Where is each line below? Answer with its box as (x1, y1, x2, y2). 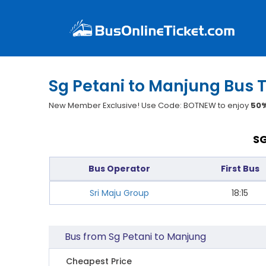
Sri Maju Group (90, 187, 149, 199)
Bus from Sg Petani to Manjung (65, 230, 207, 243)
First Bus (220, 163, 259, 175)
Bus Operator (88, 163, 150, 175)
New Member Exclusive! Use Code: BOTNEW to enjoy (49, 100, 251, 111)
